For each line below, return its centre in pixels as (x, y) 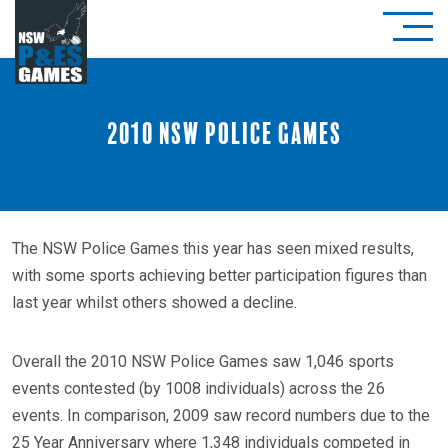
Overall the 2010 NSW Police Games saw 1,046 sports (203, 361)
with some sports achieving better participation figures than (219, 275)
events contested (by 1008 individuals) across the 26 (198, 388)
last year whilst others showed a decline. (154, 302)
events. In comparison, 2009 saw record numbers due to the (221, 415)
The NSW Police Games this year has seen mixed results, (213, 248)
